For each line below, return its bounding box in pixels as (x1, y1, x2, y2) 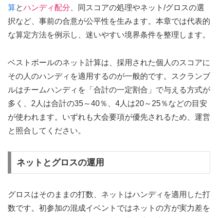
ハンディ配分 (23, 3, 70, 12)
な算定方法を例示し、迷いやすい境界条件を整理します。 (8, 30, 210, 39)
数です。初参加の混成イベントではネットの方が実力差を (8, 204, 210, 213)
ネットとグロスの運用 (16, 158, 104, 168)
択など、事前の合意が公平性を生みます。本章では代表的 (8, 17, 210, 25)
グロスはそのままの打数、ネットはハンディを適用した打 (8, 190, 210, 199)
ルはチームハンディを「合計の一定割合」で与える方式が (8, 85, 210, 94)
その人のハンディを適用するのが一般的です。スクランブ (8, 72, 210, 80)
